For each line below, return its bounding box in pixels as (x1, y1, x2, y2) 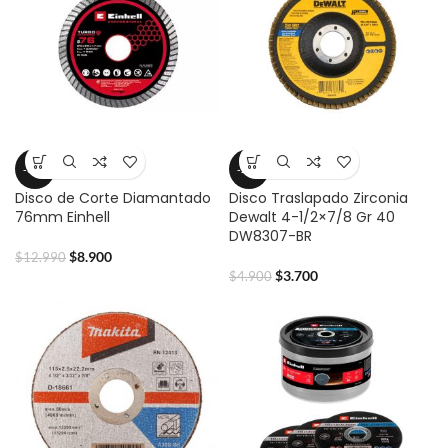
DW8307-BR (229, 226, 312, 246)
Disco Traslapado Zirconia (229, 188, 408, 208)
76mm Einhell (15, 207, 110, 227)
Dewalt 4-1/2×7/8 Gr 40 (229, 207, 395, 227)
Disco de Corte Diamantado (15, 188, 211, 208)
